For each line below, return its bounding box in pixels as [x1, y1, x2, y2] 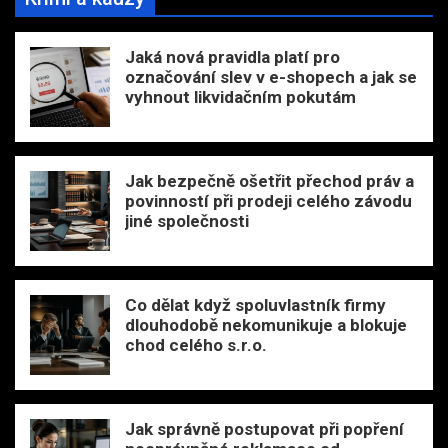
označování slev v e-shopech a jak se [125, 67, 417, 88]
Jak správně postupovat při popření [125, 419, 404, 440]
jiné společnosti [125, 211, 249, 232]
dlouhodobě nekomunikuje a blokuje [125, 315, 407, 336]
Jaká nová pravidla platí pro [125, 47, 340, 68]
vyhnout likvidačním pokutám [125, 87, 356, 108]
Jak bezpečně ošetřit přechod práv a [125, 171, 414, 192]
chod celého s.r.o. [125, 335, 267, 356]
